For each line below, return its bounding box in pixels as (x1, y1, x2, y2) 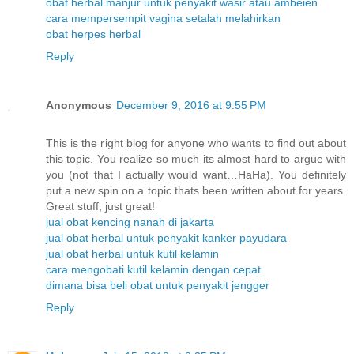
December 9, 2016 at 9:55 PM (116, 98, 266, 111)
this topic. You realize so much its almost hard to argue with (46, 152, 346, 165)
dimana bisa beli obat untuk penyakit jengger (46, 278, 269, 292)
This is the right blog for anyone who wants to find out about (46, 136, 346, 149)
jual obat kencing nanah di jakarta (46, 215, 214, 228)
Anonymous (46, 98, 111, 111)
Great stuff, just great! (46, 199, 155, 213)
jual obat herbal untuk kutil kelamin (46, 247, 219, 260)
